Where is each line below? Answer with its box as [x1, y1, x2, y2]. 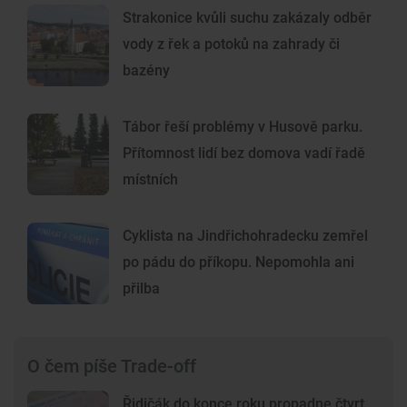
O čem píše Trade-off [27, 355, 196, 378]
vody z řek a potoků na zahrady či [123, 35, 340, 54]
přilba [123, 280, 160, 298]
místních [123, 171, 178, 189]
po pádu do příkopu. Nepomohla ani [123, 253, 354, 272]
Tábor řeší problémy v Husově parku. [123, 118, 362, 136]
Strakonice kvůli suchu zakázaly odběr [123, 9, 372, 27]
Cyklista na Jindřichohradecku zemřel [123, 227, 368, 245]
